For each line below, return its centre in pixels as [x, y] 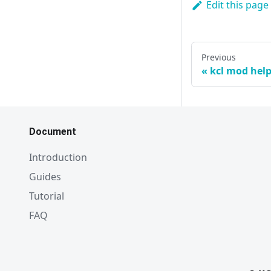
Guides [45, 177]
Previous [219, 57]
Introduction [58, 158]
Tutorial [47, 196]
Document [53, 132]
